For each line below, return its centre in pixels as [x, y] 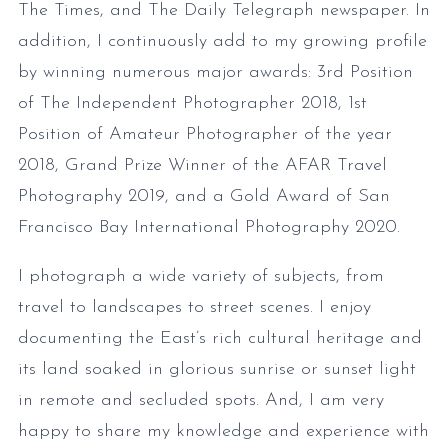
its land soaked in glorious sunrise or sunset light [217, 370]
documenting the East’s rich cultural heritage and [220, 339]
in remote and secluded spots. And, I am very [201, 401]
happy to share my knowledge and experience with [223, 432]
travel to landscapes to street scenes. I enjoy [194, 308]
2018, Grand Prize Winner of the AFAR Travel [202, 166]
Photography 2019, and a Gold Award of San [204, 197]
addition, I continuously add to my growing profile [222, 42]
